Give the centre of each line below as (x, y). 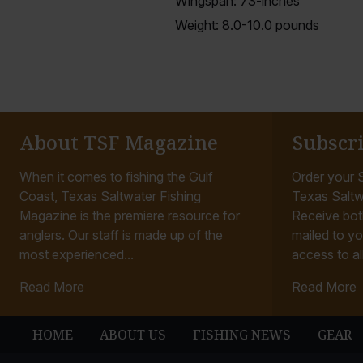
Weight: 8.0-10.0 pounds (247, 26)
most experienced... (77, 255)
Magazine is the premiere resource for (130, 216)
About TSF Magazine (119, 143)
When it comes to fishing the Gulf (116, 177)
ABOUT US (133, 335)
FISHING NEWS (242, 335)
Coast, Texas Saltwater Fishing (110, 196)
